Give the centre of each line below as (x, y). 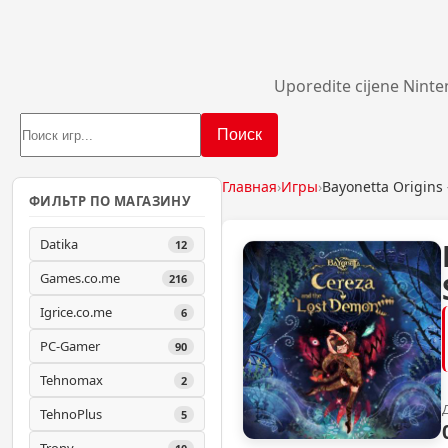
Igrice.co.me (76, 312)
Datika (59, 244)
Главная (249, 186)
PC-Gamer (70, 346)
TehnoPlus (71, 414)
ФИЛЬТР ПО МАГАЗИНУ (110, 201)
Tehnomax (71, 380)
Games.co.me (80, 278)
